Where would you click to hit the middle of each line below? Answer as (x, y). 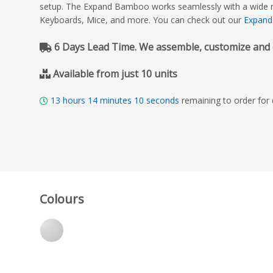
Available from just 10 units (115, 74)
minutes (116, 100)
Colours (62, 199)
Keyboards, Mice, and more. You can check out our (142, 20)
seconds (163, 100)
